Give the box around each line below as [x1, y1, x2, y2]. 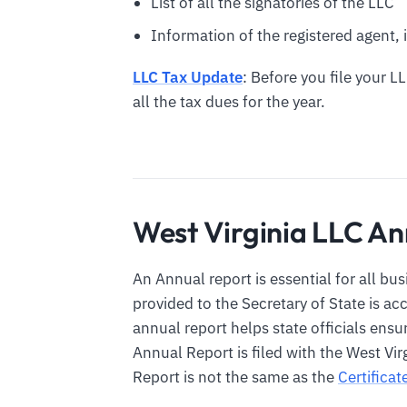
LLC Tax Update [133, 66, 243, 87]
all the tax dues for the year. [133, 91, 325, 112]
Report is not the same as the [133, 367, 338, 388]
